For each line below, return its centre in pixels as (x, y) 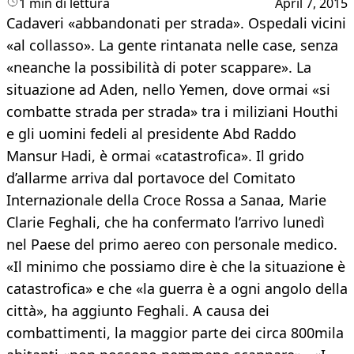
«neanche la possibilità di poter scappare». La (159, 68)
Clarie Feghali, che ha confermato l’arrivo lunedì (166, 222)
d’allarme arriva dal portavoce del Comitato (151, 178)
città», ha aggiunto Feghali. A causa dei (138, 311)
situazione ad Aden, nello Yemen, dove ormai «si (168, 90)
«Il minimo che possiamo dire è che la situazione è (176, 267)
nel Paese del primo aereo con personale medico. (172, 245)
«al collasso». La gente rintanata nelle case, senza (172, 45)
